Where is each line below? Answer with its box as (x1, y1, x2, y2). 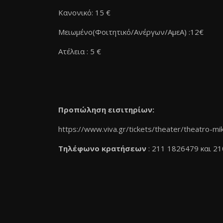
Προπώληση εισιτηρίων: (58, 105, 154, 114)
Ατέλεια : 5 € (58, 46, 101, 56)
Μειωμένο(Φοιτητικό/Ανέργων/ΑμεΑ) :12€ (58, 27, 204, 37)
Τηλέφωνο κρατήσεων (58, 143, 146, 153)
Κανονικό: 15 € (58, 7, 111, 17)
